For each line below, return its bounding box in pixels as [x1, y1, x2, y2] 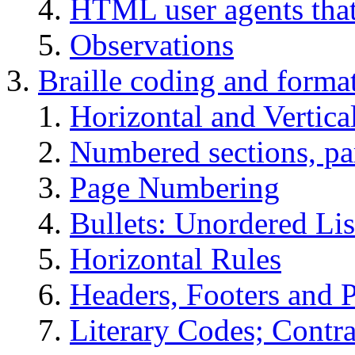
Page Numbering [70, 170, 280, 204]
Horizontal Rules [70, 241, 281, 276]
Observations [70, 27, 234, 62]
